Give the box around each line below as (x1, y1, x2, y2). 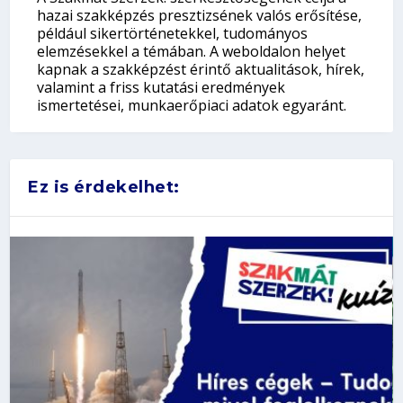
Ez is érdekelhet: (28, 177, 180, 198)
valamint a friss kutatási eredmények (37, 77, 286, 98)
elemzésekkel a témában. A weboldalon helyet (37, 41, 346, 62)
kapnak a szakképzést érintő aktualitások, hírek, (37, 59, 365, 80)
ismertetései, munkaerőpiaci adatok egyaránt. (37, 95, 347, 116)
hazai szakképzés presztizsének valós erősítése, (37, 5, 363, 26)
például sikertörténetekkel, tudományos (37, 23, 309, 44)
